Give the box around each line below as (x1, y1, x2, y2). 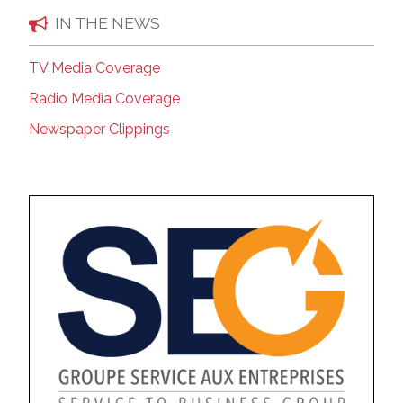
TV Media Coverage (29, 58, 160, 76)
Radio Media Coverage (29, 89, 180, 107)
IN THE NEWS (55, 13, 160, 33)
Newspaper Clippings (29, 120, 170, 138)
